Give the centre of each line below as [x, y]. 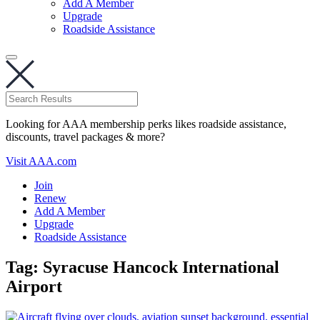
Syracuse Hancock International [161, 267]
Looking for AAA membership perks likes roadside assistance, [146, 124]
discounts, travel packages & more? [85, 137]
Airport [34, 286]
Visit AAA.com [41, 161]
